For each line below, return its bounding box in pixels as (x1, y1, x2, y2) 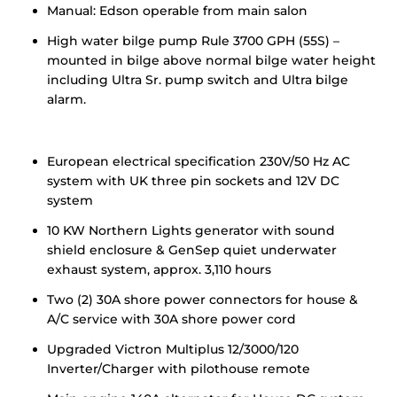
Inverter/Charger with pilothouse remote (47, 361, 310, 377)
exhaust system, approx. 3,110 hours (47, 261, 271, 277)
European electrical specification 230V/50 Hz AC (47, 153, 350, 169)
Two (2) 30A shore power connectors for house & (47, 292, 358, 307)
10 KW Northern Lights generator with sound (47, 222, 335, 238)
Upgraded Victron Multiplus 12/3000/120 (47, 341, 299, 357)
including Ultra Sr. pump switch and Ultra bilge (47, 72, 348, 88)
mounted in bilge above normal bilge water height (47, 52, 376, 68)
